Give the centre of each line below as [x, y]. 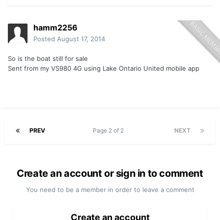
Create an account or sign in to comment [110, 174]
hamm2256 [55, 28]
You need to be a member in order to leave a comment [110, 190]
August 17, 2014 [81, 39]
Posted [45, 39]
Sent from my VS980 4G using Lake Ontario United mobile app [104, 69]
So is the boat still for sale [48, 59]
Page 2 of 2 [110, 131]
